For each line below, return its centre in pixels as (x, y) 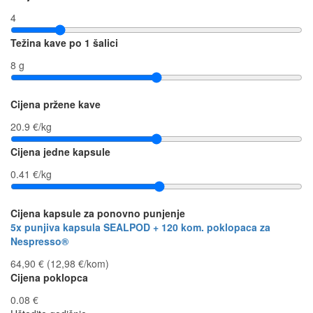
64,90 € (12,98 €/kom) (60, 263)
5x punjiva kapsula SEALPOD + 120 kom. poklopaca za (140, 227)
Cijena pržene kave (56, 104)
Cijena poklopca (49, 277)
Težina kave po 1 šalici (64, 42)
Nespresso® (39, 241)
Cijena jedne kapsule (60, 151)
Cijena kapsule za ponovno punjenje (98, 213)
